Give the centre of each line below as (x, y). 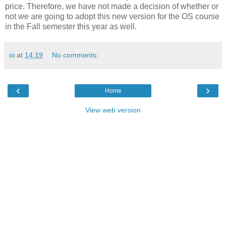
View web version (113, 110)
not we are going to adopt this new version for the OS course (112, 16)
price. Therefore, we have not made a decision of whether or (112, 6)
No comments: (75, 55)
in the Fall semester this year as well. (71, 26)
